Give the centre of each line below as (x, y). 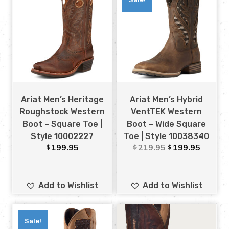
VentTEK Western (167, 111)
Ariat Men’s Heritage (62, 99)
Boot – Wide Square (167, 124)
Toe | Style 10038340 (167, 136)
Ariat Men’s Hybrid (167, 99)
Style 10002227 (62, 136)
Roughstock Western (62, 111)
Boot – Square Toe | (62, 124)
